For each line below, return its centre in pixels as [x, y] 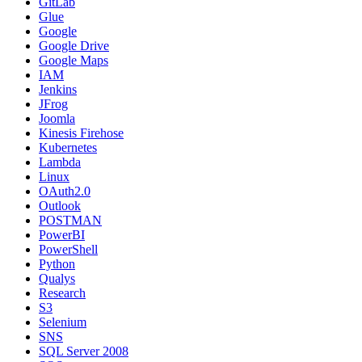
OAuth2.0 [65, 191]
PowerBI [62, 234]
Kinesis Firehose [81, 133]
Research [62, 293]
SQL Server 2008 [84, 351]
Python [57, 263]
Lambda [60, 162]
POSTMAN [70, 220]
